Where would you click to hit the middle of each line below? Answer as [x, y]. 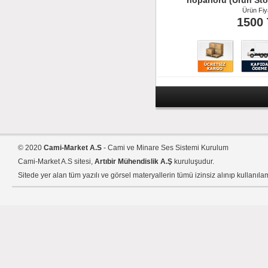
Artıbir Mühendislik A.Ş [133, 162]
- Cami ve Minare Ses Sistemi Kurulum [165, 148]
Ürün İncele [225, 88]
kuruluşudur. [193, 162]
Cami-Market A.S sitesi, [56, 162]
